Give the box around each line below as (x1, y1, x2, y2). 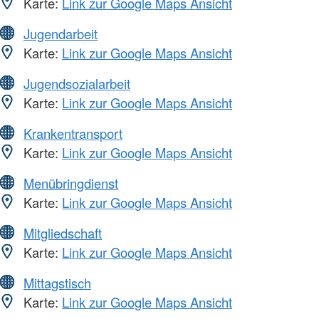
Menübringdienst (23, 173, 118, 192)
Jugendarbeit (23, 23, 98, 43)
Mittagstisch (23, 273, 91, 292)
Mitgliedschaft (23, 223, 102, 242)
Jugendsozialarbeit (23, 73, 130, 93)
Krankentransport (23, 123, 122, 142)
